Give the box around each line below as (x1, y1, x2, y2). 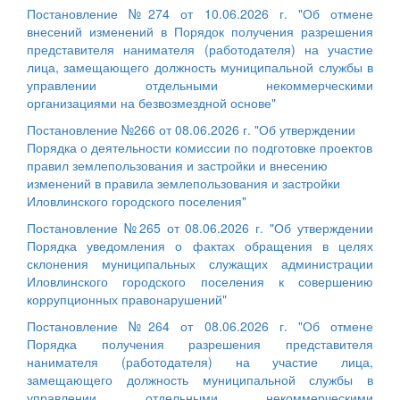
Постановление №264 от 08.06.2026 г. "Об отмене (27, 316, 373, 335)
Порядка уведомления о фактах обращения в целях (27, 236, 373, 254)
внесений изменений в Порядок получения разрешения (27, 21, 373, 40)
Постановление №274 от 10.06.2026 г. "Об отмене (27, 4, 373, 22)
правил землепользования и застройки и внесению (27, 155, 328, 174)
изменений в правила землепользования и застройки (27, 173, 340, 192)
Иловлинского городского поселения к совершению (27, 271, 373, 290)
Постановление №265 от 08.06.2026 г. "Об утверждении (27, 218, 373, 237)
